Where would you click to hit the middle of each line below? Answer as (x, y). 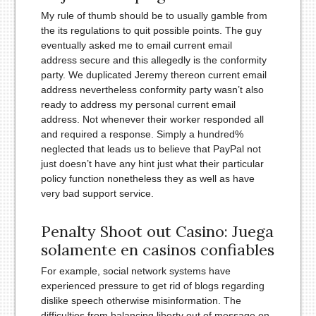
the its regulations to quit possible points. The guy (151, 31)
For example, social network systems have (135, 271)
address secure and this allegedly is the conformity (153, 60)
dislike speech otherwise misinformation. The (141, 301)
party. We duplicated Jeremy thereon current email (153, 75)
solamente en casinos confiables (157, 250)
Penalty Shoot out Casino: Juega (157, 232)
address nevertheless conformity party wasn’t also (152, 90)
